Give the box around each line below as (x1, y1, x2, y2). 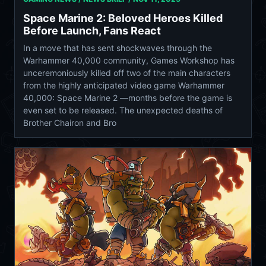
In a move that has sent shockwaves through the (23, 42, 212, 53)
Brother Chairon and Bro (23, 117, 116, 128)
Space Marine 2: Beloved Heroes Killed (23, 11, 223, 24)
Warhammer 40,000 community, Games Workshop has (23, 55, 235, 65)
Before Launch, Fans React (23, 24, 161, 37)
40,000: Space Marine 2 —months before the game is (23, 92, 232, 103)
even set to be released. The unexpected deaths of (23, 104, 223, 115)
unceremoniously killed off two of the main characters (23, 67, 230, 78)
